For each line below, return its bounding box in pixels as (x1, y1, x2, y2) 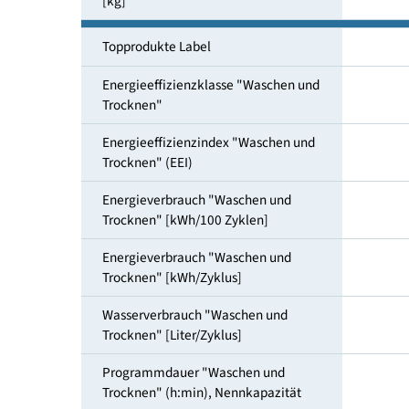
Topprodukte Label (112, 85, 235, 109)
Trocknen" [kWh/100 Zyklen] (112, 278, 299, 301)
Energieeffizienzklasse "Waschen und (112, 128, 355, 151)
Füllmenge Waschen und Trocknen (112, 12, 335, 36)
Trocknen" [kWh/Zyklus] (112, 341, 268, 365)
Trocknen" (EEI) (112, 214, 214, 237)
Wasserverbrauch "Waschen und (112, 383, 320, 406)
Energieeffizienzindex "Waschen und (112, 192, 350, 215)
